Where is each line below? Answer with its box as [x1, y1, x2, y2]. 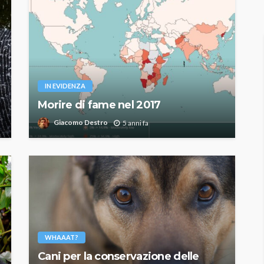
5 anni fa [123, 118, 148, 127]
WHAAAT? [45, 233, 78, 241]
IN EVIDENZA [45, 81, 85, 90]
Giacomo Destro [54, 118, 108, 127]
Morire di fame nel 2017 [38, 98, 161, 111]
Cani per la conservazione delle [38, 249, 199, 263]
